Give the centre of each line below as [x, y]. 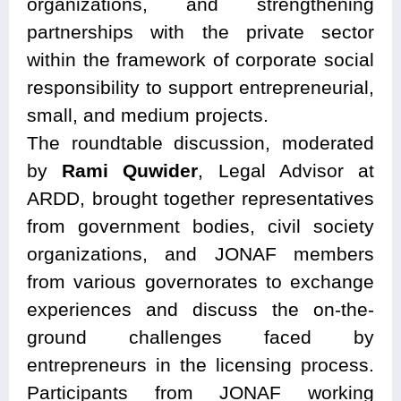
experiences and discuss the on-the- [200, 309]
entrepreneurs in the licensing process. [200, 364]
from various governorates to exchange [200, 281]
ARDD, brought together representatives [200, 198]
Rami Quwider [130, 170]
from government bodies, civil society [200, 226]
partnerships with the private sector [200, 31]
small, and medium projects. [148, 115]
